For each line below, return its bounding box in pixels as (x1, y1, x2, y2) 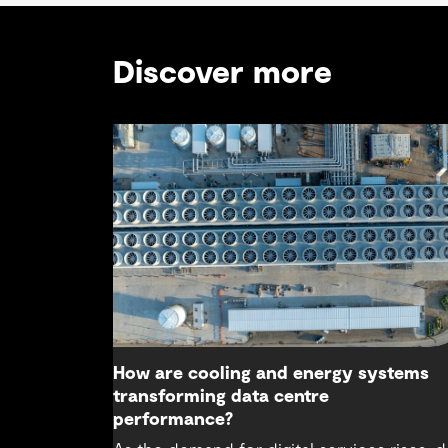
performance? (113, 410, 234, 429)
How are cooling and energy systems (113, 364, 430, 383)
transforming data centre (113, 387, 330, 406)
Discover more (113, 56, 333, 89)
